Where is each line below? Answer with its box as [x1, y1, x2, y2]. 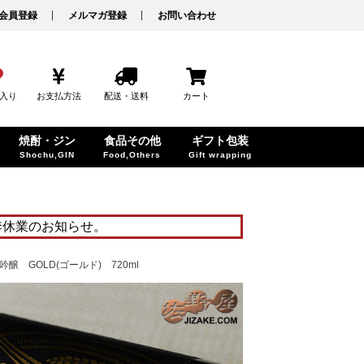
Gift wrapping [188, 150, 252, 159]
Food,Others [103, 150, 161, 159]
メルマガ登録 [68, 10, 127, 21]
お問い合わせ [158, 10, 216, 21]
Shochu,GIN [19, 150, 75, 159]
